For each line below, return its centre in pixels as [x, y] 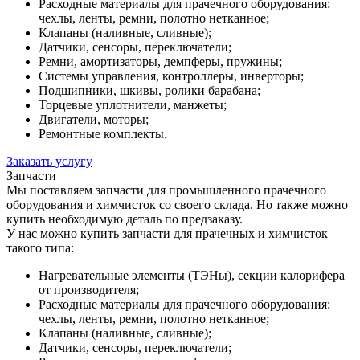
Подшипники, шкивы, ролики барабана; [149, 91]
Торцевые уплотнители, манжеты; [133, 105]
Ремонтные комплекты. [103, 134]
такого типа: [40, 248]
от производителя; [89, 290]
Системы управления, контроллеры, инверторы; [171, 76]
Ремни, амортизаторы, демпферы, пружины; [160, 62]
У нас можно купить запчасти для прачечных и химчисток [167, 234]
